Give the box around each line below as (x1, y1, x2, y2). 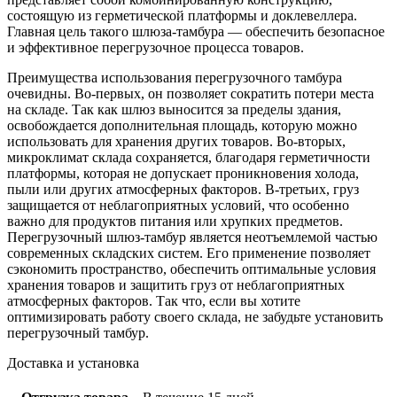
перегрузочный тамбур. (7, 325, 149, 341)
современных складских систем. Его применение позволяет (7, 245, 370, 261)
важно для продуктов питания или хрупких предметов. (7, 214, 343, 230)
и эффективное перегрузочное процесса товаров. (7, 40, 304, 56)
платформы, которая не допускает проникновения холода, (7, 166, 359, 182)
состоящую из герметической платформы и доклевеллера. (7, 8, 357, 24)
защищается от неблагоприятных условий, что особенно (7, 198, 349, 214)
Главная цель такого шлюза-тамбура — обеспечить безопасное (7, 24, 385, 40)
